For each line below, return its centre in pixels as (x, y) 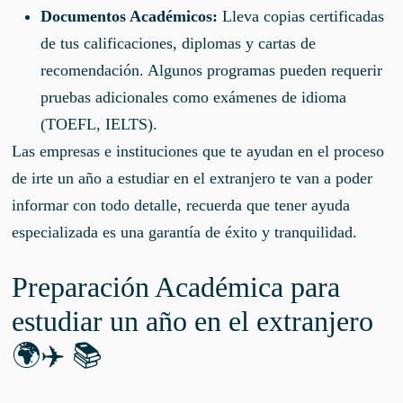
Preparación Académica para (176, 287)
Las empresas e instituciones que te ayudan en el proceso (198, 151)
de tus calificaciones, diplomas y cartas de (179, 43)
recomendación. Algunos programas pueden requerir (212, 70)
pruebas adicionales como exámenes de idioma (194, 97)
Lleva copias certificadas (301, 16)
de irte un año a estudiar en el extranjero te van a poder (193, 178)
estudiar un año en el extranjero (193, 321)
